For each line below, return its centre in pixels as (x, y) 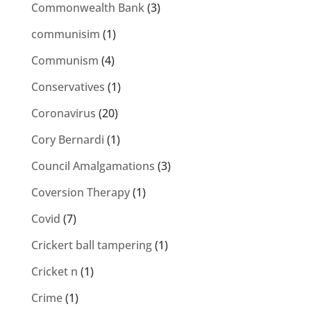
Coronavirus (63, 114)
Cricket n (54, 272)
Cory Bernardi (67, 140)
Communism (65, 61)
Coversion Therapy (80, 193)
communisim (65, 34)
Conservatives (68, 87)
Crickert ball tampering (91, 245)
